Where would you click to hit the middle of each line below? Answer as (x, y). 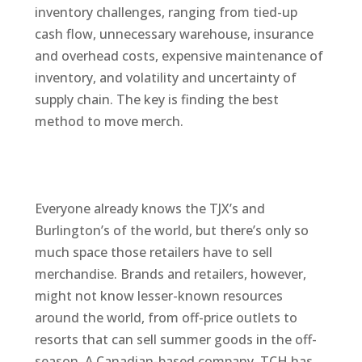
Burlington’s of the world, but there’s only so (171, 230)
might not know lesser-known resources (158, 295)
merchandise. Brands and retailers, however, (170, 274)
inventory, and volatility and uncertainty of (165, 77)
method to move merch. (109, 121)
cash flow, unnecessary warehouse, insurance (174, 34)
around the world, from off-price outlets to (166, 317)
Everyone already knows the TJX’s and (149, 208)
